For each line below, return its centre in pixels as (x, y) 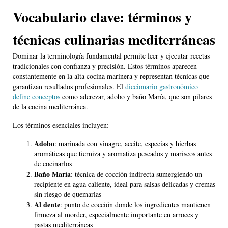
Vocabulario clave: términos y (102, 17)
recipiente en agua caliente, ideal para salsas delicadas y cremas (125, 184)
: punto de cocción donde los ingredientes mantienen (135, 205)
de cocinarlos (53, 164)
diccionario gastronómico (162, 87)
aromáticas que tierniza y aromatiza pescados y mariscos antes (123, 154)
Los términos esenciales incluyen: (61, 125)
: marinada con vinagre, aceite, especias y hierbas (125, 144)
